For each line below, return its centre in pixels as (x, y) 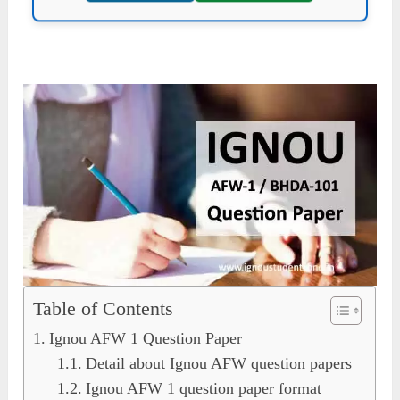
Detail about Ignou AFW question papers (218, 363)
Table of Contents (104, 308)
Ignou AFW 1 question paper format (203, 388)
